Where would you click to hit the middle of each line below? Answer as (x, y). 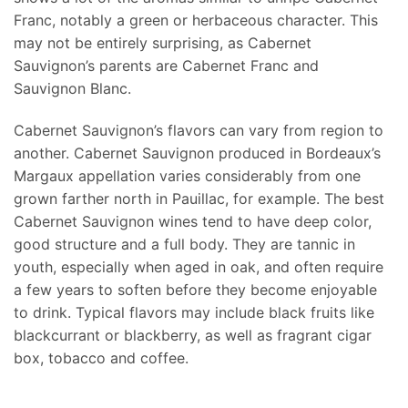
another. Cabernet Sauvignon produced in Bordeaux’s (197, 153)
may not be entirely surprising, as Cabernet (163, 43)
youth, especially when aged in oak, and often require (199, 267)
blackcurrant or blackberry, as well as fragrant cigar (193, 336)
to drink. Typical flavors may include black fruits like (194, 313)
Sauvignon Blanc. (72, 89)
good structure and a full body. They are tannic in (184, 245)
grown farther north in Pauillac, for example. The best (199, 199)
